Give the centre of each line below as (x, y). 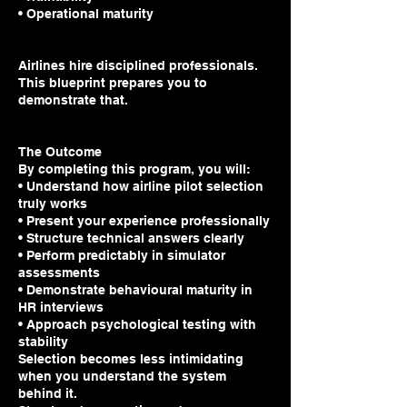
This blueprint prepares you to (113, 83)
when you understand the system (122, 377)
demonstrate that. (73, 100)
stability (43, 342)
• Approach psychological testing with (137, 325)
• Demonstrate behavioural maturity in (135, 290)
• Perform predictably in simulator (122, 256)
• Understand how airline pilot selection (141, 187)
